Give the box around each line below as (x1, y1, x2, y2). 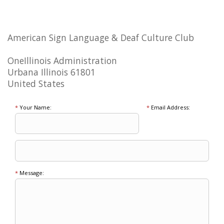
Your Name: (18, 103, 51, 111)
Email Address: (149, 103, 190, 111)
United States (7, 77, 64, 90)
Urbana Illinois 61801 (7, 66, 95, 78)
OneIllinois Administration (7, 54, 117, 67)
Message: (18, 169, 44, 177)
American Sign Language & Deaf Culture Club (7, 31, 194, 44)
